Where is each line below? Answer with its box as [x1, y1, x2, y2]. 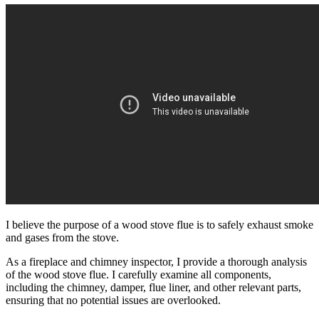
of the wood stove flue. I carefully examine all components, [6, 268, 271, 281]
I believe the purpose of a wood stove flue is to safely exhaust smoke [6, 218, 313, 231]
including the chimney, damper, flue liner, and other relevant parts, [6, 281, 301, 293]
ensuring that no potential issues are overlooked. [6, 293, 221, 306]
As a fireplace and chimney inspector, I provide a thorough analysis [6, 255, 307, 268]
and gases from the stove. [6, 231, 119, 244]
